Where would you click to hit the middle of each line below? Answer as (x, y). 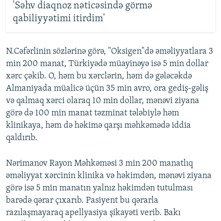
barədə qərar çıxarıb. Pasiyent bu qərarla (82, 200)
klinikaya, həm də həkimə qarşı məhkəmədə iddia (98, 125)
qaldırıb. (22, 138)
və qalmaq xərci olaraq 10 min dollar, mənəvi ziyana (103, 101)
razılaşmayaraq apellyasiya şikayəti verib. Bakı (93, 213)
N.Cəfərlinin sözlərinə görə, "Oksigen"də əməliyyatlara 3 (110, 51)
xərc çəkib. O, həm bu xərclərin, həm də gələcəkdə (99, 76)
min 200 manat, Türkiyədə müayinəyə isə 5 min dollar (107, 64)
